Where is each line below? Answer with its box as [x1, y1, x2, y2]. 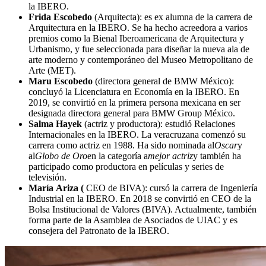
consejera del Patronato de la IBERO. [28, 225, 169, 236]
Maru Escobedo [28, 75, 93, 86]
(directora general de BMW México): [93, 75, 234, 86]
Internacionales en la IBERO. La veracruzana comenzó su [28, 129, 246, 140]
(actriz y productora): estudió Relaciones [82, 118, 235, 129]
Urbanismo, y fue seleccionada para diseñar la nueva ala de [28, 43, 249, 54]
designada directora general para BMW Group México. [28, 107, 235, 118]
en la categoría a [87, 150, 148, 161]
